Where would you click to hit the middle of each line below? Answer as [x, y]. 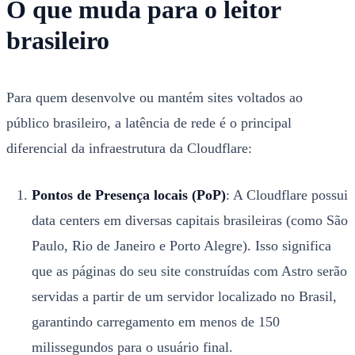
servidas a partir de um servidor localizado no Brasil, [184, 297]
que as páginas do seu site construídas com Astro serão [189, 271]
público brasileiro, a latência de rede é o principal [149, 123]
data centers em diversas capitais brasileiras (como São [189, 221]
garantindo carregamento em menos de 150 [155, 322]
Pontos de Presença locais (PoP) [128, 195]
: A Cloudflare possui [286, 195]
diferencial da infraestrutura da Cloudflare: [129, 149]
